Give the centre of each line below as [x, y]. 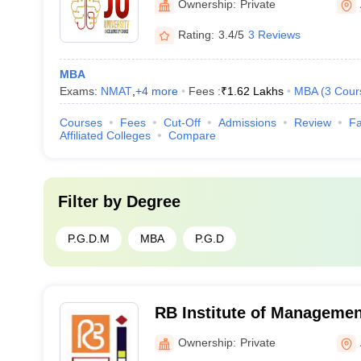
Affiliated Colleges [105, 135]
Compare [192, 135]
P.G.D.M [88, 239]
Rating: [196, 34]
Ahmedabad [200, 334]
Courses [81, 122]
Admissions [247, 122]
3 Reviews [274, 34]
